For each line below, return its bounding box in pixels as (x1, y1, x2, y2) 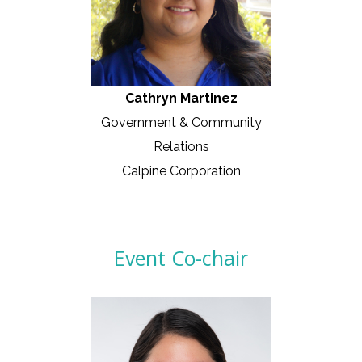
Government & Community (100, 115, 262, 131)
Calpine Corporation (121, 163, 241, 179)
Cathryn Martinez (124, 90, 238, 107)
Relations (153, 139, 209, 155)
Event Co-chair (114, 244, 248, 272)
